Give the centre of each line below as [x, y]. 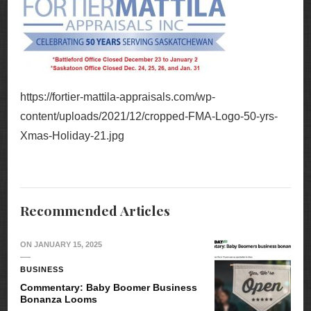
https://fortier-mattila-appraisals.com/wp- [118, 97]
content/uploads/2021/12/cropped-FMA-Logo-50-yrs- [149, 117]
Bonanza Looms [59, 300]
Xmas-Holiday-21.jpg [72, 136]
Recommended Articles [95, 211]
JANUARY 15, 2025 [68, 245]
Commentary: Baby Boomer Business [109, 288]
